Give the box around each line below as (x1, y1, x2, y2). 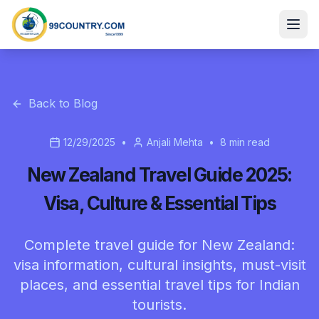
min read (226, 136, 270, 148)
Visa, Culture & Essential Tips (43, 192, 276, 214)
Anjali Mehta (147, 136, 203, 148)
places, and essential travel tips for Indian (19, 276, 300, 293)
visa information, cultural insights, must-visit (13, 256, 306, 273)
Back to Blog (28, 96, 98, 110)
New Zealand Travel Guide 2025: (27, 164, 292, 186)
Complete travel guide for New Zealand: (24, 236, 295, 253)
